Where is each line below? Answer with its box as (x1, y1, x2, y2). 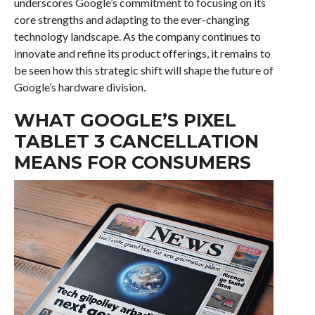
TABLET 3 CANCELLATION (13, 130, 259, 152)
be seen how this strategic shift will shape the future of (13, 63, 274, 77)
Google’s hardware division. (13, 80, 146, 94)
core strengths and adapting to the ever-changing (13, 13, 250, 26)
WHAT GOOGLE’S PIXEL (13, 109, 236, 131)
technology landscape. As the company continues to (13, 30, 261, 43)
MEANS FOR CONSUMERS (13, 151, 251, 173)
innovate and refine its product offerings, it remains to (13, 46, 271, 60)
